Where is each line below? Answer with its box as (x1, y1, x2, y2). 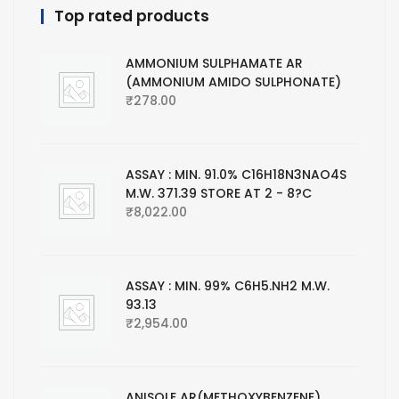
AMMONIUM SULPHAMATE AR (126, 54, 303, 73)
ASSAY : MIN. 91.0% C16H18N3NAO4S (126, 166, 346, 184)
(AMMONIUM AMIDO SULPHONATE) (126, 73, 341, 92)
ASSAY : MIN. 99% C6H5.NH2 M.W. (126, 277, 330, 296)
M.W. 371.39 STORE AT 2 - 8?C (126, 184, 312, 203)
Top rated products (54, 5, 209, 28)
